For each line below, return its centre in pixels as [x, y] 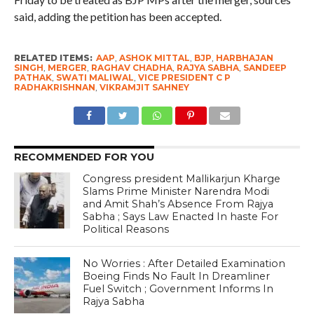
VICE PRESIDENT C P [184, 77]
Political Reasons [126, 229]
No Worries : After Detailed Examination [184, 263]
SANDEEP [265, 67]
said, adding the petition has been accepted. [117, 16]
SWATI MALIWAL [95, 77]
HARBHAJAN [244, 57]
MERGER [67, 67]
